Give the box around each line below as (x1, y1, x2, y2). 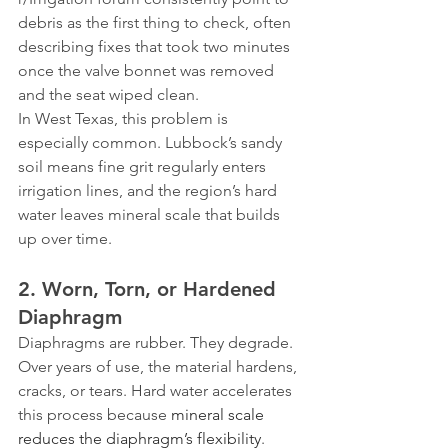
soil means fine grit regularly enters (18, 157, 270, 176)
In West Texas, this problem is (18, 109, 232, 128)
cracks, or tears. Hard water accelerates (18, 381, 296, 400)
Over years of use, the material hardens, (18, 357, 301, 376)
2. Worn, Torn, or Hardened (18, 277, 282, 301)
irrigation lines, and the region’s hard (18, 181, 281, 200)
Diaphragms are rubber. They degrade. (18, 333, 297, 352)
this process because (18, 405, 171, 424)
